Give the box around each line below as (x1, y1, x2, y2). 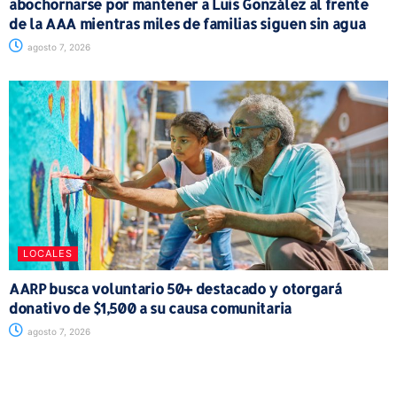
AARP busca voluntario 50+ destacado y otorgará (9, 278, 342, 298)
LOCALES (23, 246, 73, 260)
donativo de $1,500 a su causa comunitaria (9, 298, 292, 317)
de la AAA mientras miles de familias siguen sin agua (9, 13, 366, 33)
